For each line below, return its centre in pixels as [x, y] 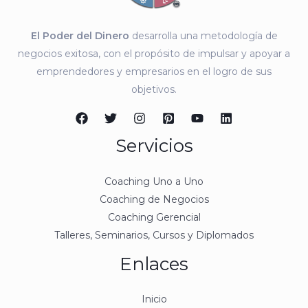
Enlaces [154, 264]
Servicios [154, 146]
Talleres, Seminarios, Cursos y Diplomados [154, 235]
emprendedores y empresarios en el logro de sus [154, 72]
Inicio [154, 299]
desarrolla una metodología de [203, 36]
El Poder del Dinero [80, 36]
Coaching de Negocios [154, 199]
